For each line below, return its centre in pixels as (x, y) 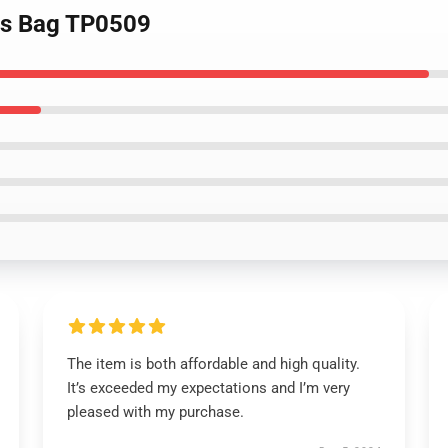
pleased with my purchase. (155, 412)
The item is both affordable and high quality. (213, 364)
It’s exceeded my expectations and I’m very (208, 388)
